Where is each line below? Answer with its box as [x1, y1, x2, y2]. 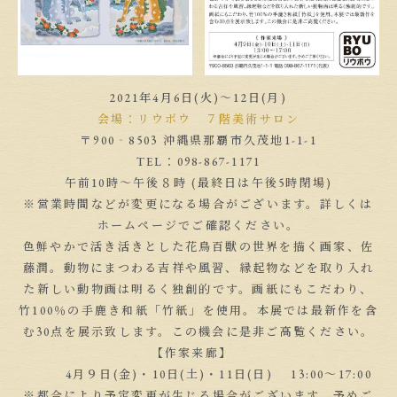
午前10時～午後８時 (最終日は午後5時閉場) [64, 175, 333, 191]
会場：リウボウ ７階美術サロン [97, 111, 300, 127]
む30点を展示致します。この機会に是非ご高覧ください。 [22, 323, 375, 339]
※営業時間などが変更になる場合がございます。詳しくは [23, 196, 374, 212]
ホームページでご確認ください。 [97, 217, 300, 233]
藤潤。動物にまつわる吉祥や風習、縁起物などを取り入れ [22, 260, 375, 276]
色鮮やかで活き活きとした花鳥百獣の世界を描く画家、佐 [22, 238, 375, 254]
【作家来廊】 [151, 345, 246, 361]
